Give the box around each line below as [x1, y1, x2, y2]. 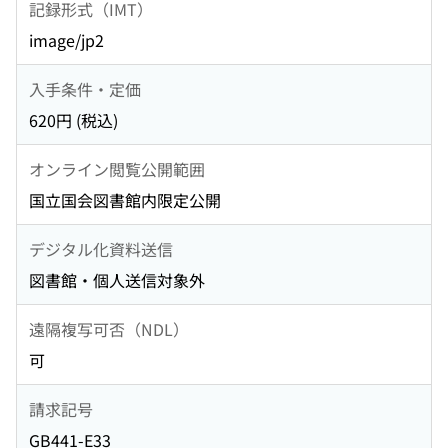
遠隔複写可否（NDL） [29, 316, 189, 341]
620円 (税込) [29, 108, 118, 133]
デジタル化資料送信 [29, 236, 173, 261]
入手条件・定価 [29, 76, 141, 101]
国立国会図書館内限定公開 [29, 188, 221, 213]
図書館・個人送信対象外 [29, 268, 205, 293]
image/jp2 [29, 28, 104, 53]
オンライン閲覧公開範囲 [29, 156, 205, 181]
